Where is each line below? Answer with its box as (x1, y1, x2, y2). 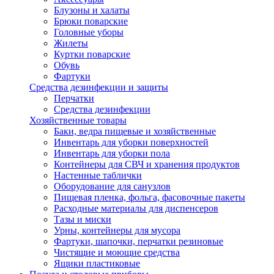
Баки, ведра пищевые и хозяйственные (54, 126, 216, 136)
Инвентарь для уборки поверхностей (54, 137, 209, 147)
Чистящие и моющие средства (54, 247, 180, 257)
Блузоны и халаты (54, 5, 130, 15)
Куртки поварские (54, 49, 130, 59)
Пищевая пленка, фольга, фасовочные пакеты (54, 192, 245, 202)
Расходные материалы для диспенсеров (54, 203, 218, 213)
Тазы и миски (54, 214, 111, 224)
